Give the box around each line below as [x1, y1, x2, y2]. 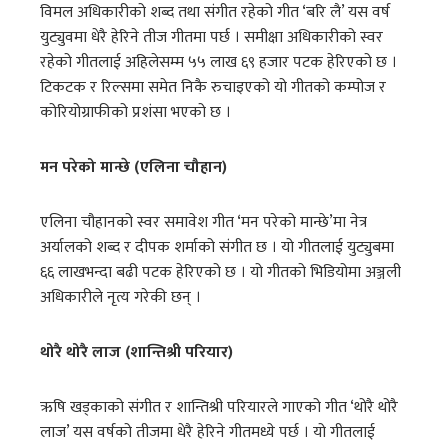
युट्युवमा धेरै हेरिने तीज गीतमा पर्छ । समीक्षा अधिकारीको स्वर [40, 24, 383, 52]
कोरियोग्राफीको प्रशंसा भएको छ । [40, 99, 231, 127]
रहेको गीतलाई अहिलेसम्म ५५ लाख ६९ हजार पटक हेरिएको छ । [40, 49, 397, 77]
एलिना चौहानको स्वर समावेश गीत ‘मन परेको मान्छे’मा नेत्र [40, 209, 367, 237]
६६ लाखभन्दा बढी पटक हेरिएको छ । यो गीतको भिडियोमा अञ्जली [40, 259, 401, 287]
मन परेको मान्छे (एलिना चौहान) [40, 154, 227, 182]
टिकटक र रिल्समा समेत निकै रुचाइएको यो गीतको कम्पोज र [40, 74, 386, 102]
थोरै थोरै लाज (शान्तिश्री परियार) [40, 339, 233, 367]
